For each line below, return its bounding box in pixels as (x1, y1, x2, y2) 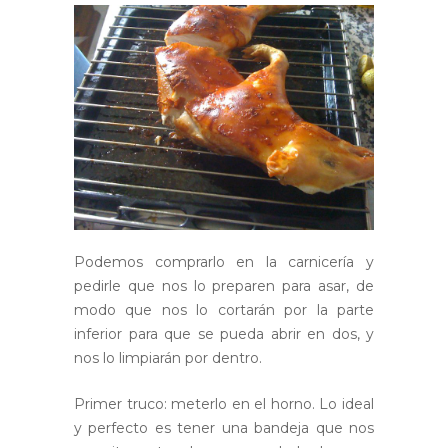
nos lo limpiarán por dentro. (74, 349, 262, 368)
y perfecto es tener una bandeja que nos (74, 419, 374, 438)
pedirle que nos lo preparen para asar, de (74, 277, 374, 296)
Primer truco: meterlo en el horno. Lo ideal (74, 395, 374, 414)
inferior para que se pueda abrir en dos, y (74, 325, 374, 344)
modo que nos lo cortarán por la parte (74, 301, 374, 320)
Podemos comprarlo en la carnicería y (74, 253, 374, 272)
